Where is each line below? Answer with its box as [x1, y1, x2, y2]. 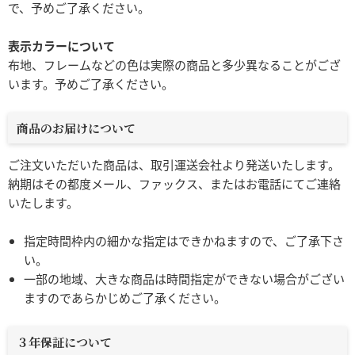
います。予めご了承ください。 [8, 75, 174, 93]
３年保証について [17, 333, 113, 350]
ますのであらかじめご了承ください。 [24, 289, 226, 307]
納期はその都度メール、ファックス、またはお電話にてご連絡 [8, 175, 341, 193]
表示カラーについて [8, 37, 115, 55]
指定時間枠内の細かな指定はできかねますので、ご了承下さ [24, 232, 344, 250]
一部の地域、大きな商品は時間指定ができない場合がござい [24, 270, 345, 288]
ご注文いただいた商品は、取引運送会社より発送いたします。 [8, 156, 340, 174]
